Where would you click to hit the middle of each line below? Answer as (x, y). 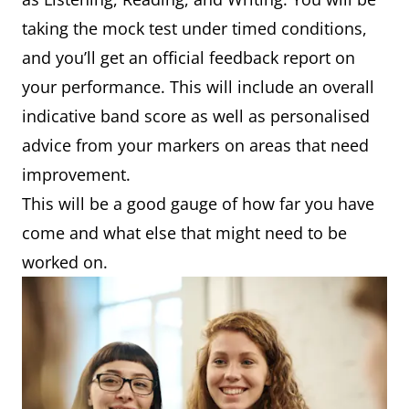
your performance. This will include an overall (198, 87)
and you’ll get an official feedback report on (189, 58)
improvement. (76, 175)
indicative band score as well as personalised (196, 116)
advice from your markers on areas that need (195, 146)
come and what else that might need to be (184, 233)
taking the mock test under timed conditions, (194, 29)
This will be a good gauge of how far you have (198, 204)
